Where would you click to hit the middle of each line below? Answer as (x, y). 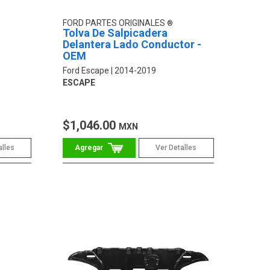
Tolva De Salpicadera (115, 33)
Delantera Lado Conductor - (132, 45)
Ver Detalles (176, 148)
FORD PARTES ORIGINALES (115, 23)
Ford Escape (86, 71)
